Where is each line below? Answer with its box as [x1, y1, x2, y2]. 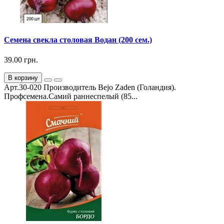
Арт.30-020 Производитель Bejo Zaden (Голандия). [4, 82, 176, 91]
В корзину [8, 73, 38, 81]
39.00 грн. [4, 55, 38, 64]
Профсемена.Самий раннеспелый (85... [4, 91, 137, 100]
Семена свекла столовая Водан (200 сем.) [4, 35, 152, 44]
